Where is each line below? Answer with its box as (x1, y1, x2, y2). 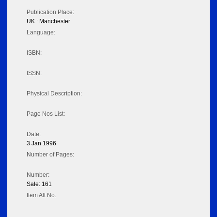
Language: (27, 29, 55, 36)
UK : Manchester (27, 18, 70, 25)
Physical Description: (27, 90, 82, 97)
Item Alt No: (27, 192, 56, 199)
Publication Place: (27, 9, 74, 16)
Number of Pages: (27, 151, 74, 158)
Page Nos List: (27, 110, 65, 118)
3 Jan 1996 (27, 140, 56, 147)
